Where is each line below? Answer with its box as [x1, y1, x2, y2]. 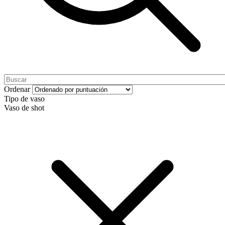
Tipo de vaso [4, 94, 45, 103]
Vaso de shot [4, 103, 44, 113]
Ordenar [4, 85, 30, 94]
